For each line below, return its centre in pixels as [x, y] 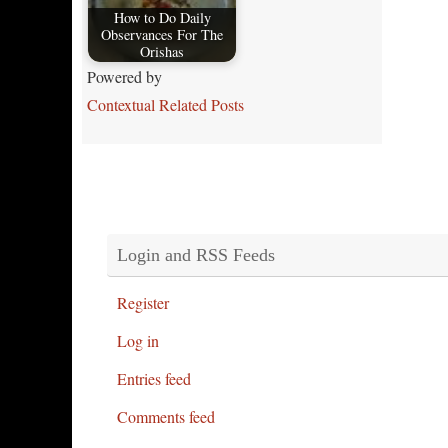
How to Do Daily [162, 18]
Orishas [162, 52]
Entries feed [154, 378]
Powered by [124, 76]
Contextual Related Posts [165, 104]
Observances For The [162, 35]
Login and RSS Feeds [196, 255]
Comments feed [166, 416]
